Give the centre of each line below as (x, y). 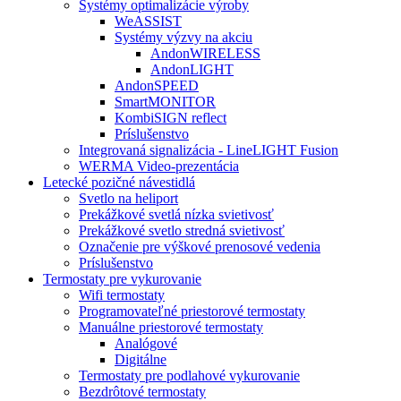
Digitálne (141, 359)
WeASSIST (148, 21)
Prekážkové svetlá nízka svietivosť (176, 214)
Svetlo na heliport (128, 198)
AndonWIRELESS (205, 53)
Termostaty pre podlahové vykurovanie (189, 375)
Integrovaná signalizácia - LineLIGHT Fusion (209, 150)
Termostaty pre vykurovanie (122, 279)
